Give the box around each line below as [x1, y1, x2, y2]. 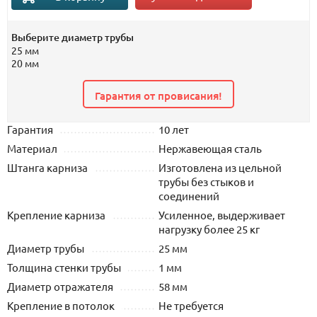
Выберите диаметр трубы [11, 30, 134, 45]
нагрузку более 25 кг [158, 222, 260, 236]
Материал [7, 142, 57, 156]
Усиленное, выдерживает [158, 208, 285, 222]
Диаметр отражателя [7, 279, 113, 294]
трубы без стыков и [158, 175, 254, 189]
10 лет [158, 122, 189, 137]
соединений [158, 189, 219, 203]
